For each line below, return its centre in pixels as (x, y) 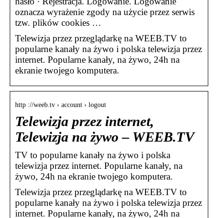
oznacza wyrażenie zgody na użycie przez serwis (105, 12)
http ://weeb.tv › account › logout (61, 105)
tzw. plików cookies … (58, 23)
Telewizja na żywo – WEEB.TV (105, 137)
